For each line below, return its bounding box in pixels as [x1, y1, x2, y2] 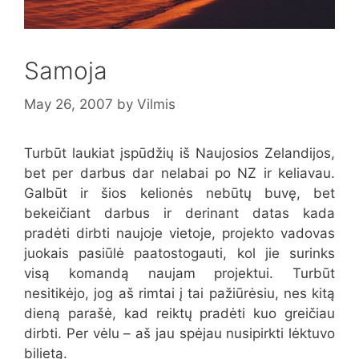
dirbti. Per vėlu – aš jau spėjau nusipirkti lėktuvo [24, 325, 335, 341]
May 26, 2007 [24, 95, 113, 112]
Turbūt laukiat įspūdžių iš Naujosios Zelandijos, [24, 144, 335, 161]
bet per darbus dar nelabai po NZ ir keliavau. [24, 164, 335, 181]
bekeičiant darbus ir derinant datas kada [24, 204, 335, 221]
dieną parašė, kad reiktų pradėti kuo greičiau [24, 305, 335, 321]
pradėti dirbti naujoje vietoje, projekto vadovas [24, 224, 335, 241]
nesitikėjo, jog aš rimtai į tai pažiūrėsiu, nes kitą [24, 284, 335, 301]
